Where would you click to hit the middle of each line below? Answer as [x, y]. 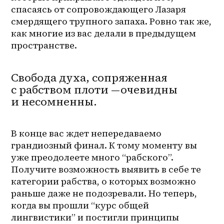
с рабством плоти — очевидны [94, 89]
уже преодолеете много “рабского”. [92, 157]
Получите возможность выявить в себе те [106, 169]
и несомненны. [54, 101]
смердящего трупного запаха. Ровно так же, [111, 21]
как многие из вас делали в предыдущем [104, 33]
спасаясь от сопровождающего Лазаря [99, 9]
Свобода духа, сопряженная [89, 77]
